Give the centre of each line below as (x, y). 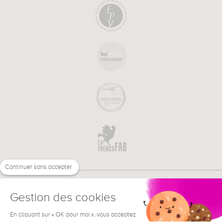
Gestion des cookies (63, 198)
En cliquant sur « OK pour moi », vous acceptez (73, 215)
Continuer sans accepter (38, 167)
